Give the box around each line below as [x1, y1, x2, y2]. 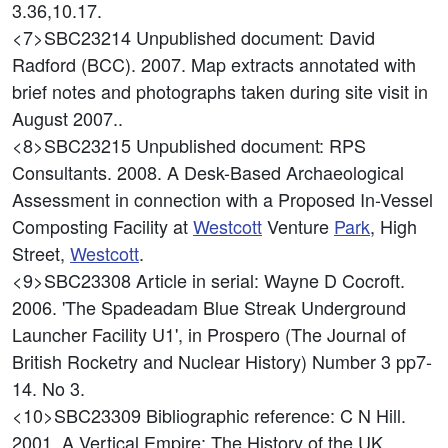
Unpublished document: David [136, 24, 375, 50]
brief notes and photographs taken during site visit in [12, 78, 428, 104]
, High [370, 213, 417, 239]
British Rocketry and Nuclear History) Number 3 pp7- [12, 348, 432, 374]
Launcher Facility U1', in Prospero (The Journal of [12, 321, 406, 347]
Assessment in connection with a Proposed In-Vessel [12, 186, 433, 212]
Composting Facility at [12, 213, 193, 239]
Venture [262, 213, 334, 239]
